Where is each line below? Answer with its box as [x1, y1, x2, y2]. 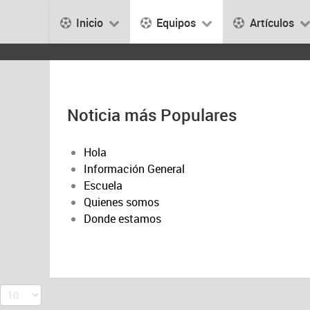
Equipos [156, 15, 197, 30]
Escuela [84, 178, 122, 194]
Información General [84, 161, 185, 177]
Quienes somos [84, 194, 159, 210]
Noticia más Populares [67, 104, 237, 127]
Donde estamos [84, 211, 161, 227]
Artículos [249, 15, 294, 30]
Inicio [76, 15, 104, 30]
